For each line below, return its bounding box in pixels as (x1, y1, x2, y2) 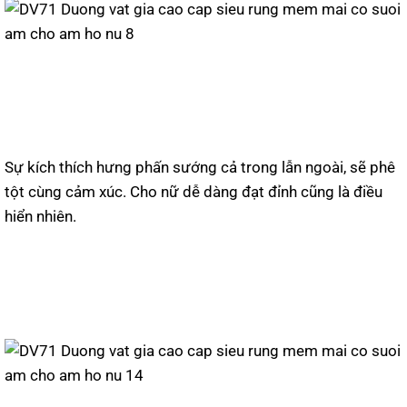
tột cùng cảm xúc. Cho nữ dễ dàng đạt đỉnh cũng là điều (5, 183, 382, 202)
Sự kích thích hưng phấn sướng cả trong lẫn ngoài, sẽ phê (5, 158, 395, 177)
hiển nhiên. (5, 207, 76, 226)
